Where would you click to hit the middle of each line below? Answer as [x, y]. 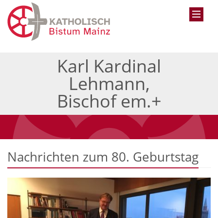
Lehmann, [109, 84]
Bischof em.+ [109, 101]
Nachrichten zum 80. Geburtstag [103, 157]
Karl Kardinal [109, 66]
